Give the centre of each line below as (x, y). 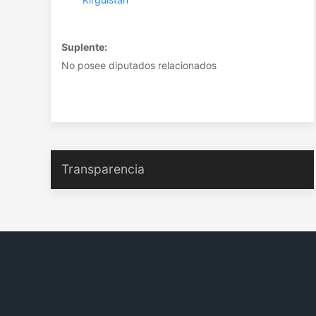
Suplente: (84, 47)
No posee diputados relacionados (139, 65)
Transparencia (103, 169)
